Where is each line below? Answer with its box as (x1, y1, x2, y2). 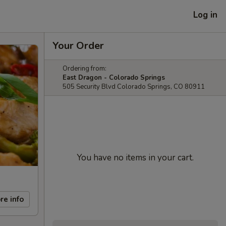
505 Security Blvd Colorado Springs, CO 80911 (63, 82, 205, 91)
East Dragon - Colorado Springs (63, 73, 165, 82)
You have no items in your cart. (77, 152, 194, 163)
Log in (193, 9, 217, 21)
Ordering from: (63, 64, 106, 73)
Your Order (52, 39, 104, 52)
